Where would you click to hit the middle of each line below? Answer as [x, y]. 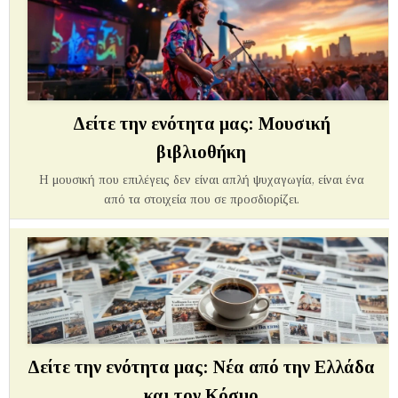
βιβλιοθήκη [201, 151]
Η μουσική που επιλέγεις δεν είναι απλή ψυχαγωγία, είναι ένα [201, 179]
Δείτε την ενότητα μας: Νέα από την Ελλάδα [201, 366]
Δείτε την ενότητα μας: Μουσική [201, 123]
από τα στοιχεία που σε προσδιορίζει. [201, 199]
